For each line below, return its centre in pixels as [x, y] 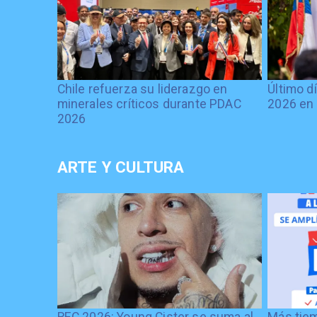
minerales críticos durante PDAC [149, 104]
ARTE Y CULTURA [121, 167]
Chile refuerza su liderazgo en [142, 89]
